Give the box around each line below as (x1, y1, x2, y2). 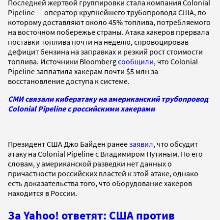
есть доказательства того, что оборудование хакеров (8, 178, 192, 188)
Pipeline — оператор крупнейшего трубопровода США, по (8, 7, 206, 17)
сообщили (118, 56, 154, 66)
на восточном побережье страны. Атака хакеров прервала (8, 27, 209, 37)
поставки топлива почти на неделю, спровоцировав (8, 36, 189, 47)
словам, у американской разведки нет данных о (8, 158, 172, 168)
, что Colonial (154, 56, 198, 66)
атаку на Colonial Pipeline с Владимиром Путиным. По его (8, 148, 203, 159)
